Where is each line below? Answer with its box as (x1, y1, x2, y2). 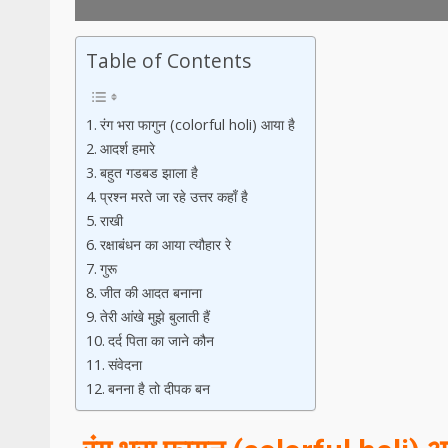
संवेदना (107, 354, 142, 374)
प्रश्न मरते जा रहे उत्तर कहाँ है (99, 186, 248, 206)
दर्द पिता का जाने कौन (107, 330, 214, 350)
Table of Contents (86, 46, 251, 74)
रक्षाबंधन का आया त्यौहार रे (99, 234, 231, 254)
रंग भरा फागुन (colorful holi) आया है (99, 114, 295, 134)
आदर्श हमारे (99, 138, 155, 158)
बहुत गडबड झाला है (99, 162, 198, 182)
